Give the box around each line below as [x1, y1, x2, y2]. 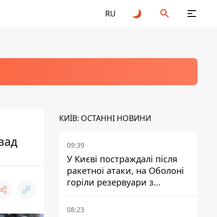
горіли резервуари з [67, 176, 154, 188]
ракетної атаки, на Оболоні [67, 165, 184, 176]
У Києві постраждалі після [67, 153, 177, 165]
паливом [67, 188, 104, 200]
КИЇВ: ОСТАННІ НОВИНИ [59, 113, 151, 124]
